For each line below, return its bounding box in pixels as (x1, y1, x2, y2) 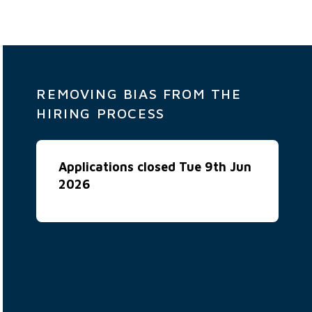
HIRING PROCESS (36, 105, 165, 121)
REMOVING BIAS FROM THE (36, 86, 242, 102)
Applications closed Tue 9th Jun (58, 159, 252, 174)
